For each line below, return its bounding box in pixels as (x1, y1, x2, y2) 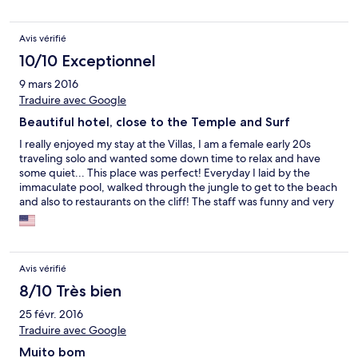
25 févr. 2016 (19, 307, 83, 322)
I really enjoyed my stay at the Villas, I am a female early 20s (19, 137, 311, 152)
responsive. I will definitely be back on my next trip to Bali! (19, 209, 306, 224)
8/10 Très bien (19, 281, 121, 301)
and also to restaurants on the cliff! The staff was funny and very (19, 194, 334, 209)
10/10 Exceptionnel (19, 51, 156, 71)
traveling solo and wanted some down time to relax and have (19, 151, 320, 166)
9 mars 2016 (19, 77, 78, 92)
